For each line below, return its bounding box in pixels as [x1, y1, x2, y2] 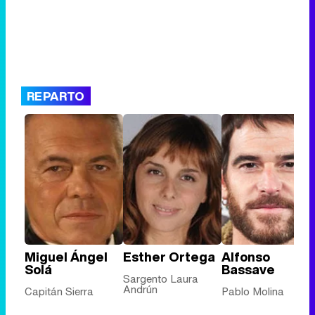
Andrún [123, 281, 157, 297]
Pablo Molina [221, 283, 284, 300]
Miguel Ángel [25, 247, 108, 266]
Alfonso [221, 247, 270, 266]
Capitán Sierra [25, 283, 94, 300]
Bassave [221, 260, 275, 279]
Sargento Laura [123, 271, 198, 287]
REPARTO [27, 86, 85, 105]
